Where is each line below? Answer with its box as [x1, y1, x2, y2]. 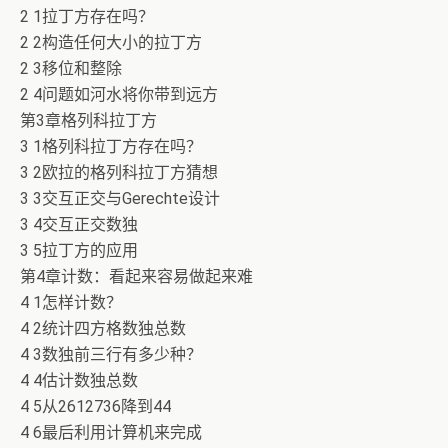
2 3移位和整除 [20, 59, 122, 78]
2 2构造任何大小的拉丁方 [20, 33, 202, 52]
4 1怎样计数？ [20, 293, 122, 312]
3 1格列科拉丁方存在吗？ [20, 137, 202, 156]
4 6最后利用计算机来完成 [20, 423, 202, 442]
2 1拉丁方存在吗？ [20, 7, 154, 26]
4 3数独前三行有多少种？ [20, 345, 202, 364]
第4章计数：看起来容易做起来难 [20, 267, 253, 286]
